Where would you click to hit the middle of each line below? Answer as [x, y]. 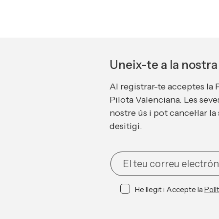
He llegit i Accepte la [170, 190]
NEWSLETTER [138, 157]
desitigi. [126, 126]
